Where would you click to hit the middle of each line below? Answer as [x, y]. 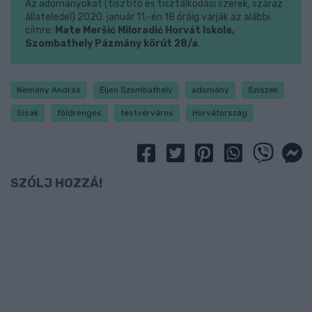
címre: [40, 30]
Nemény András [49, 89]
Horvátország [220, 112]
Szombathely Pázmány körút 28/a [111, 43]
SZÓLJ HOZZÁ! [56, 184]
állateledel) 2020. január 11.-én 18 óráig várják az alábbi [147, 17]
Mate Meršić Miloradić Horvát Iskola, [145, 30]
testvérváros [147, 112]
